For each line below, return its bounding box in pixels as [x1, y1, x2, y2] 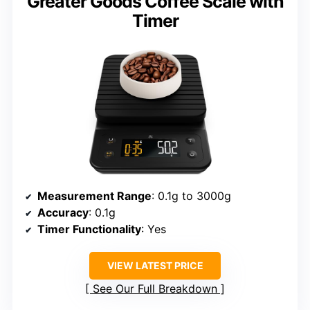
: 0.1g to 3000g [152, 188, 231, 203]
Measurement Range [37, 188, 152, 203]
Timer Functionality [37, 221, 141, 236]
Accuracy [37, 205, 89, 219]
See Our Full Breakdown [93, 281, 217, 295]
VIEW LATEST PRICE [107, 259, 203, 271]
